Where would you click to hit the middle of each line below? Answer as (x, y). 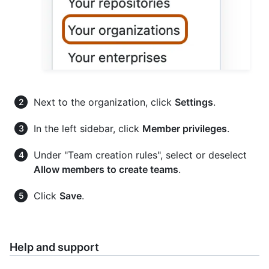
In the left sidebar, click (88, 128)
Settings (194, 102)
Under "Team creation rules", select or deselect (140, 155)
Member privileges (185, 128)
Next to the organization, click (104, 102)
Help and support (54, 247)
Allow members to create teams (106, 169)
